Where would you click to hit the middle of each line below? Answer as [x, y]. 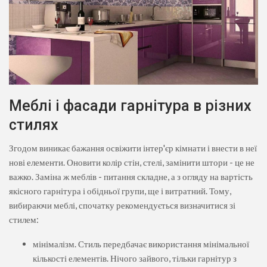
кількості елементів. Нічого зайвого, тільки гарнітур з [135, 258]
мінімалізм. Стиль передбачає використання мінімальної [141, 243]
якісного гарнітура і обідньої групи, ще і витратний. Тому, [120, 190]
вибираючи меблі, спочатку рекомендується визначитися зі [122, 205]
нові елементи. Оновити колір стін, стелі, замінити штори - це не [132, 162]
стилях [34, 125]
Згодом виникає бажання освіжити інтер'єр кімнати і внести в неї [133, 148]
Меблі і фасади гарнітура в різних [130, 105]
